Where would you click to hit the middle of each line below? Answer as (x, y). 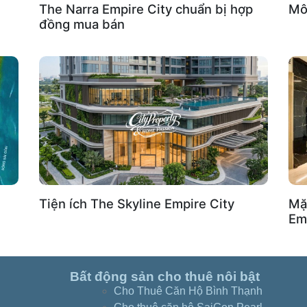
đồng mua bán (82, 24)
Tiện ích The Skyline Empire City (137, 203)
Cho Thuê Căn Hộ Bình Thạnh (188, 291)
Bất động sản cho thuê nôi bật (165, 276)
